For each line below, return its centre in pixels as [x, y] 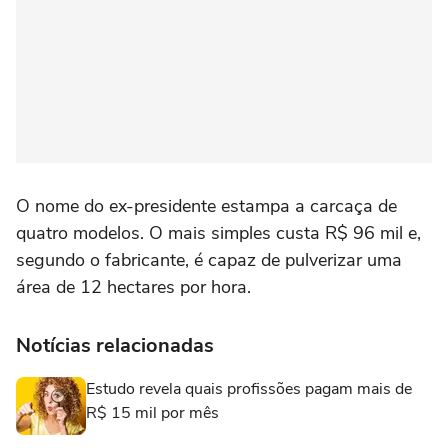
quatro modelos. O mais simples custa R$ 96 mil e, [218, 232]
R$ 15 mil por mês [152, 412]
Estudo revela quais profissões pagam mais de [249, 388]
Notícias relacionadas [115, 345]
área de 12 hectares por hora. [133, 286]
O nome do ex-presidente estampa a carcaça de [206, 205]
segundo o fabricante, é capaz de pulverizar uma [209, 259]
